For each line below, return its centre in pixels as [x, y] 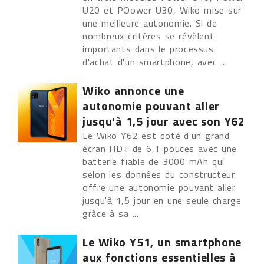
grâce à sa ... [111, 213]
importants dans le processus [148, 49]
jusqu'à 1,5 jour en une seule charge [162, 200]
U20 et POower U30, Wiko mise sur [162, 10]
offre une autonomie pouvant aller [159, 187]
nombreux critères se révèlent [148, 36]
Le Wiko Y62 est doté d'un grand [156, 136]
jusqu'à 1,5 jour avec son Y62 [164, 121]
